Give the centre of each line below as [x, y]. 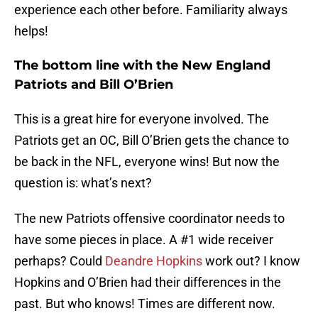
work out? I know [251, 261]
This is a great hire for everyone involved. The [142, 119]
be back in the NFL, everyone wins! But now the [147, 162]
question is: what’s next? [83, 183]
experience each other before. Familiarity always [151, 10]
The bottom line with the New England [142, 66]
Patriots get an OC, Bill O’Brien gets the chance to [152, 141]
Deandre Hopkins [154, 261]
